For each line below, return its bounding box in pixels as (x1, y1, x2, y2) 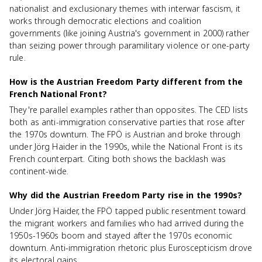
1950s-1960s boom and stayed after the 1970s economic (9, 230, 232, 241)
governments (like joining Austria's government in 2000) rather (9, 27, 250, 39)
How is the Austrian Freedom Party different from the (9, 76, 243, 87)
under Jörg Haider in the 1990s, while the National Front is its (9, 141, 243, 152)
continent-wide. (9, 166, 68, 177)
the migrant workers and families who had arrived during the (9, 218, 244, 229)
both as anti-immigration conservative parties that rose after (9, 116, 245, 127)
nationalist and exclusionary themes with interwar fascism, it (9, 3, 241, 14)
